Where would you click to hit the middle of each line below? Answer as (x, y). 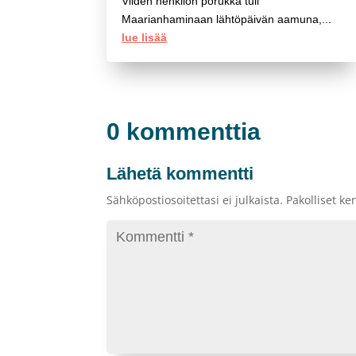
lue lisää (145, 37)
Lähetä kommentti (180, 173)
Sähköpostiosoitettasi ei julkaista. (195, 199)
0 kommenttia (184, 131)
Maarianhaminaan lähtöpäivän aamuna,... (227, 19)
